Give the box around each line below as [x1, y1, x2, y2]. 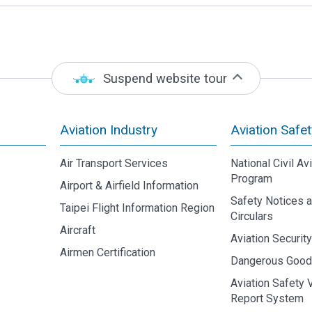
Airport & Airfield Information [59, 179, 198, 192]
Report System [231, 292, 304, 305]
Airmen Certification [59, 246, 155, 259]
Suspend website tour [102, 70, 227, 86]
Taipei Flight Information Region [59, 201, 214, 214]
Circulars [231, 210, 274, 223]
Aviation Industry [59, 122, 157, 138]
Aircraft [59, 224, 95, 237]
